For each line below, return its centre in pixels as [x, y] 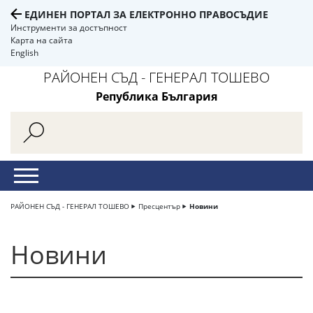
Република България [156, 96]
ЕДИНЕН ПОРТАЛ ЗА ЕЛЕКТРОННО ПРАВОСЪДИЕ [146, 14]
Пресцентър [159, 206]
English [24, 53]
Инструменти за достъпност [69, 28]
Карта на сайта [42, 40]
